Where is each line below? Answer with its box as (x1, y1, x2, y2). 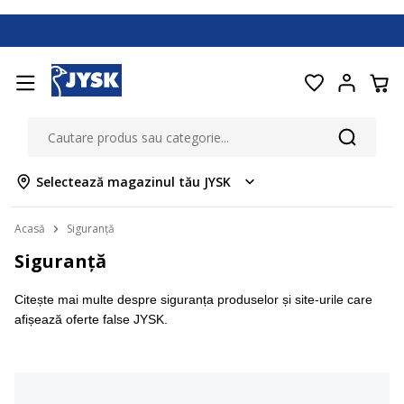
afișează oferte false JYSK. (14, 312, 168, 326)
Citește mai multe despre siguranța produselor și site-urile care (14, 292, 372, 307)
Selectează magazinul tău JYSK (36, 173, 231, 190)
